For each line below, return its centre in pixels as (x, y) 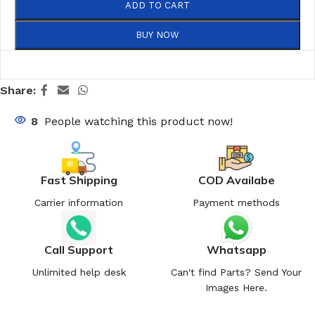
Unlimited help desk (79, 272)
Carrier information (79, 202)
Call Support (79, 249)
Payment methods (236, 202)
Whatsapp (236, 249)
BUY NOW (157, 35)
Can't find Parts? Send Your (236, 272)
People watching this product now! (139, 121)
